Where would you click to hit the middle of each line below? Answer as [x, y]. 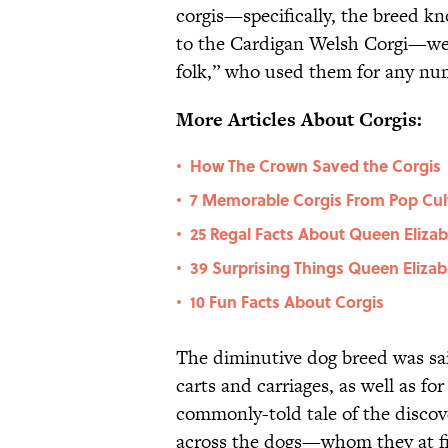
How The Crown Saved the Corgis [315, 166]
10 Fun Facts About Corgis [287, 302]
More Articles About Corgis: [299, 120]
